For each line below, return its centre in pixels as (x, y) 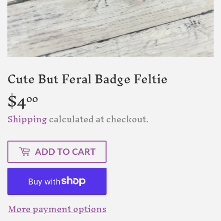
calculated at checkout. (98, 119)
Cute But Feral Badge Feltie (88, 79)
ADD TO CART (65, 151)
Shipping (27, 119)
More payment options (57, 209)
